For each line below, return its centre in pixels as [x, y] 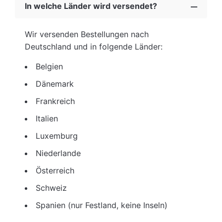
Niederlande [58, 153]
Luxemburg [57, 136]
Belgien [49, 66]
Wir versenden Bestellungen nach [87, 34]
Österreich [55, 170]
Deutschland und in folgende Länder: [94, 47]
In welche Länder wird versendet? [91, 6]
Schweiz [51, 188]
